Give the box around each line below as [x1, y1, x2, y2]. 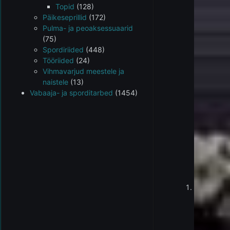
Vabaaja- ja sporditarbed [30, 88, 113, 97]
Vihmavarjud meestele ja [43, 67, 124, 75]
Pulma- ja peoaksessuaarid [43, 24, 133, 32]
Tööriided [43, 56, 74, 65]
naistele [43, 78, 68, 86]
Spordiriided [43, 45, 84, 54]
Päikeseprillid [43, 13, 87, 22]
